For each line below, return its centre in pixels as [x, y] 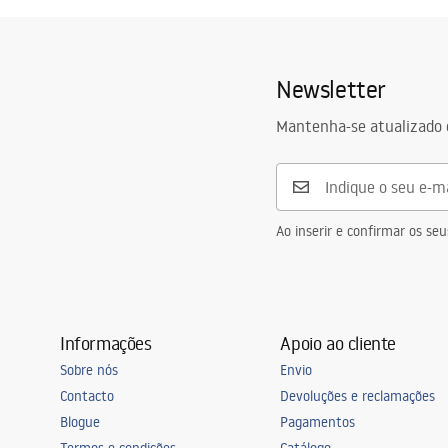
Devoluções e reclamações [358, 396]
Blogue [80, 422]
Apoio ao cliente [338, 343]
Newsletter [331, 88]
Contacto [87, 396]
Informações [106, 343]
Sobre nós [89, 370]
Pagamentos [318, 422]
